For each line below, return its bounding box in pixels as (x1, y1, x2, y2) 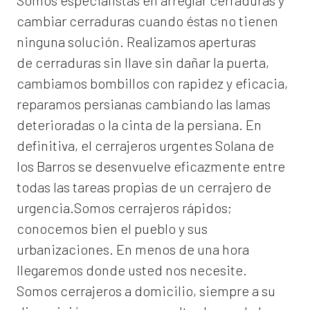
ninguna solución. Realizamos (17, 33, 196, 51)
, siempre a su (193, 282, 275, 300)
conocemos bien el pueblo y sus (17, 220, 208, 237)
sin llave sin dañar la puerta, (101, 54, 269, 71)
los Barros (17, 158, 78, 175)
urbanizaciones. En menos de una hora (17, 241, 249, 258)
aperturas (196, 33, 256, 51)
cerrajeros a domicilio (60, 282, 193, 300)
